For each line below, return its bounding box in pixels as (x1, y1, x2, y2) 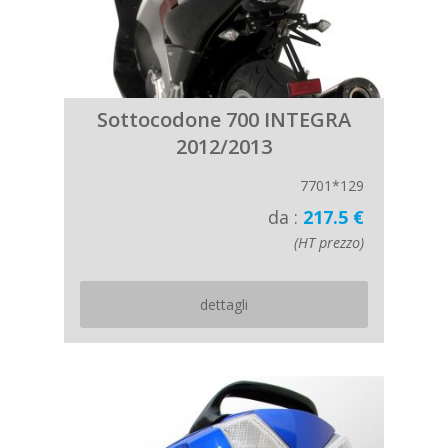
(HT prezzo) (294, 233, 364, 252)
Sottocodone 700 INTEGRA (97, 106, 351, 133)
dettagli (200, 295, 248, 314)
